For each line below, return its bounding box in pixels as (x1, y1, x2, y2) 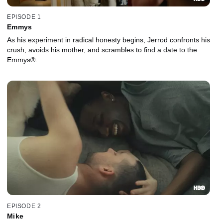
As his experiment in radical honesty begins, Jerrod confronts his (7, 36, 210, 44)
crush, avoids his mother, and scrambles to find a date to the (7, 46, 197, 54)
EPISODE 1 (7, 13, 41, 21)
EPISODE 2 (7, 202, 41, 210)
